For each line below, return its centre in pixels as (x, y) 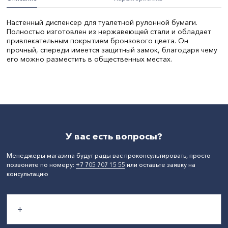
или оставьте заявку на (160, 165)
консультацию (27, 174)
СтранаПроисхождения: (43, 77)
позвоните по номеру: (41, 165)
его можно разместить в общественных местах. (89, 59)
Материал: (23, 68)
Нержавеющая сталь (146, 68)
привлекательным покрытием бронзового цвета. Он (97, 41)
